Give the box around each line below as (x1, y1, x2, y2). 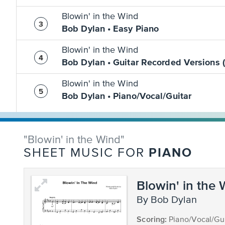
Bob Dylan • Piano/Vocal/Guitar (62, 92, 191, 101)
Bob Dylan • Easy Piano (62, 25, 159, 34)
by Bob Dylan (143, 195, 197, 205)
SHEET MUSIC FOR (24, 147, 149, 160)
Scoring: (137, 214, 167, 223)
